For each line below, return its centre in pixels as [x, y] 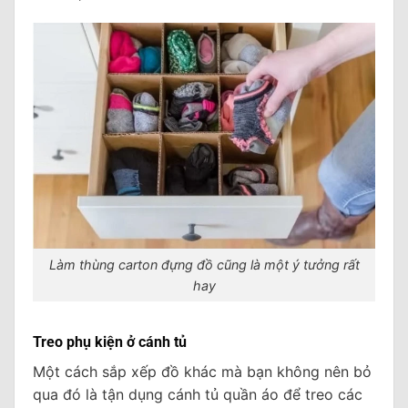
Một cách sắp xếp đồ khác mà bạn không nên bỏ [202, 371]
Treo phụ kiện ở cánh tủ [110, 342]
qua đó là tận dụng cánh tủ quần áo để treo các [198, 394]
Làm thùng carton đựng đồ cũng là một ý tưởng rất [204, 265]
